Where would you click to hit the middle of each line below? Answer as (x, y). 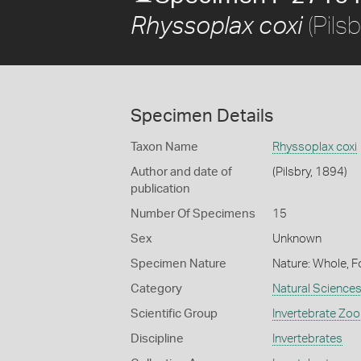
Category (156, 289)
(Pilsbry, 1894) (309, 172)
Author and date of (181, 172)
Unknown (297, 239)
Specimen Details (202, 116)
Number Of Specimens (193, 214)
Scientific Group (174, 314)
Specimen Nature (178, 264)
